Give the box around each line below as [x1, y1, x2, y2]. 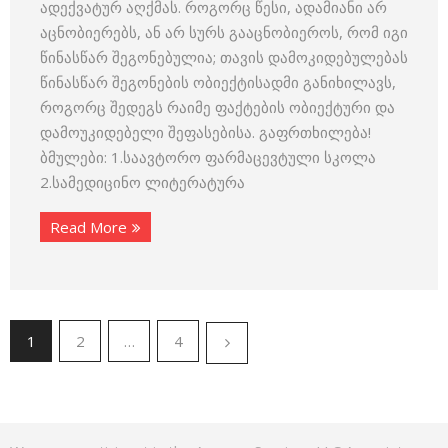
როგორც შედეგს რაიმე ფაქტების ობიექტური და [40, 97, 395, 117]
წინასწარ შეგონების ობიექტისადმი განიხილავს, [40, 72, 396, 92]
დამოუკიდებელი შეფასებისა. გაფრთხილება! [40, 122, 371, 142]
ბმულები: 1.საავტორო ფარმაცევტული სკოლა [40, 147, 376, 167]
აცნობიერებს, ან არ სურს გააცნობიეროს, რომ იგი [40, 22, 408, 42]
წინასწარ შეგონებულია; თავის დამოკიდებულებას [40, 47, 408, 67]
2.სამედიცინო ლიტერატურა [40, 172, 245, 192]
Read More [50, 217, 127, 237]
